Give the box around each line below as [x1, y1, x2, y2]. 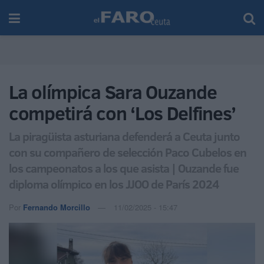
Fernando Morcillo [23, 201, 90, 213]
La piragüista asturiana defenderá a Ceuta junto [9, 127, 240, 144]
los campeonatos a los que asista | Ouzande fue [9, 159, 239, 176]
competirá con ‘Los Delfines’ [9, 100, 236, 126]
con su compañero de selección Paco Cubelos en [9, 143, 246, 160]
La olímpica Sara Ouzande [9, 79, 217, 105]
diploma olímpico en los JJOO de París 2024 [9, 175, 219, 192]
